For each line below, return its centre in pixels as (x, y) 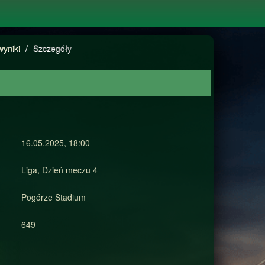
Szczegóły (52, 48)
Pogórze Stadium (53, 197)
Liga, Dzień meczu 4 (59, 170)
